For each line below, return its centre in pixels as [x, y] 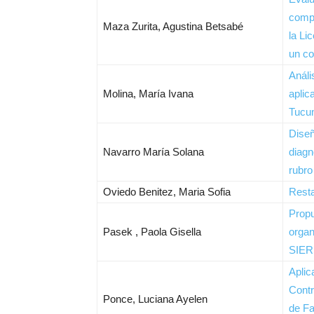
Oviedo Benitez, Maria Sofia [167, 192]
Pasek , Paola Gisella [152, 232]
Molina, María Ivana [148, 94]
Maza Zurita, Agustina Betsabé [173, 26]
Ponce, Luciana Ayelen [155, 299]
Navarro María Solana [153, 152]
